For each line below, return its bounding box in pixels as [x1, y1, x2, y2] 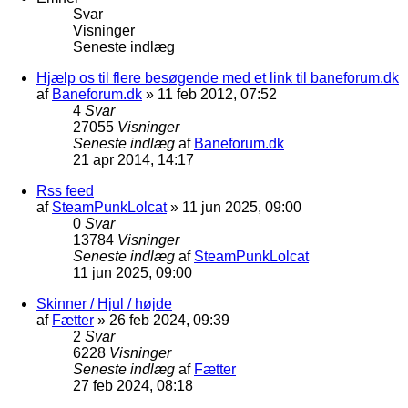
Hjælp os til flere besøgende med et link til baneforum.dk [36, 69, 399, 86]
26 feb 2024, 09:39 [109, 311, 229, 328]
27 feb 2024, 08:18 [73, 377, 193, 393]
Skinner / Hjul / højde [36, 295, 172, 311]
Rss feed [36, 182, 94, 199]
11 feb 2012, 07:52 [158, 86, 277, 102]
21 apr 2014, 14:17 [73, 151, 194, 168]
